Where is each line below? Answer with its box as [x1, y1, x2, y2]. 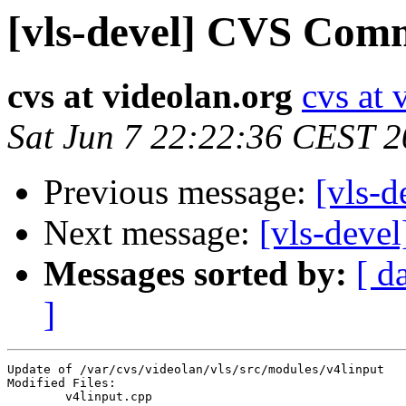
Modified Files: [7, 376, 116, 391]
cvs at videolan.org [7, 76, 293, 116]
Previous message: [43, 172, 315, 212]
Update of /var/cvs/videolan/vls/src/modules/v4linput [7, 362, 384, 377]
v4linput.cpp [7, 390, 65, 404]
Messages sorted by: [43, 254, 347, 294]
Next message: [43, 213, 259, 253]
